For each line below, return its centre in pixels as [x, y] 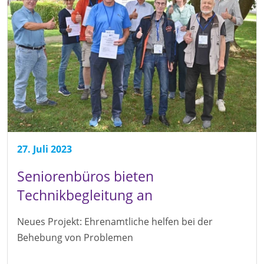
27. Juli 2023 [44, 149]
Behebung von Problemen [75, 238]
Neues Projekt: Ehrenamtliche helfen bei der [115, 222]
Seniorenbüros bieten [85, 176]
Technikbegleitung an [85, 195]
